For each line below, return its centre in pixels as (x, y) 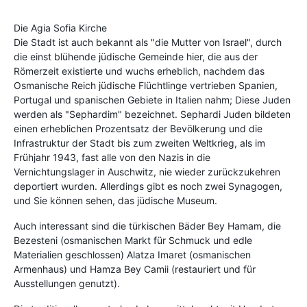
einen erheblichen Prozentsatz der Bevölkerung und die (138, 128)
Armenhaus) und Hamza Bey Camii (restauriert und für (135, 269)
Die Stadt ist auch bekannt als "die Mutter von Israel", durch (148, 42)
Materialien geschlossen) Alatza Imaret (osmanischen (132, 255)
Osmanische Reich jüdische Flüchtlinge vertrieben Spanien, (146, 85)
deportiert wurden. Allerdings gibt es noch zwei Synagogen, (148, 186)
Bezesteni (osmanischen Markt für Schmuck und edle (133, 240)
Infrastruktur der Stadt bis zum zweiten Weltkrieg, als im (139, 143)
